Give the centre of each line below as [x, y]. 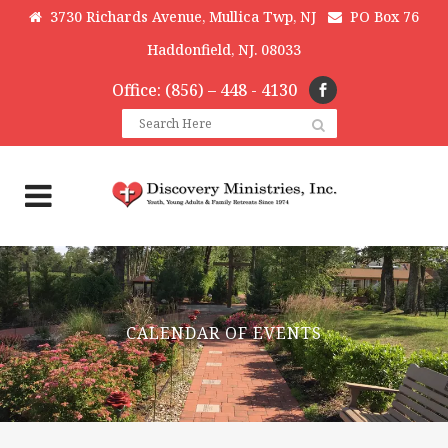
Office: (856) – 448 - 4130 [210, 90]
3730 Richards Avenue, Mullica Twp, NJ [179, 16]
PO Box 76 [380, 16]
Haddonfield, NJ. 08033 [224, 49]
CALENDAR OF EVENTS [224, 333]
